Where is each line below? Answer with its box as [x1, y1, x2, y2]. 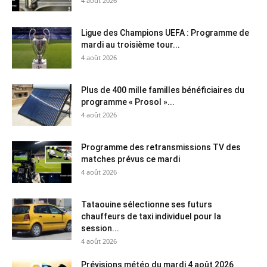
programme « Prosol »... [81, 97, 175, 107]
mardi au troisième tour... [81, 40, 180, 50]
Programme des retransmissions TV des [81, 142, 241, 153]
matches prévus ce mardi [81, 154, 180, 164]
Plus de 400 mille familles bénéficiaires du [81, 85, 244, 95]
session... [81, 223, 119, 234]
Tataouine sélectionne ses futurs [81, 200, 212, 210]
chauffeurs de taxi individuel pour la [81, 212, 221, 222]
